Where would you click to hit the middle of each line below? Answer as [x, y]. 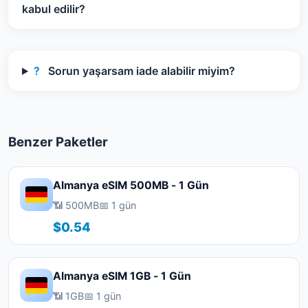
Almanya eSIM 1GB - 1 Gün [122, 276]
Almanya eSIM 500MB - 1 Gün [131, 185]
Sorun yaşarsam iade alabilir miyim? [140, 71]
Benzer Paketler [58, 142]
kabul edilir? [54, 9]
